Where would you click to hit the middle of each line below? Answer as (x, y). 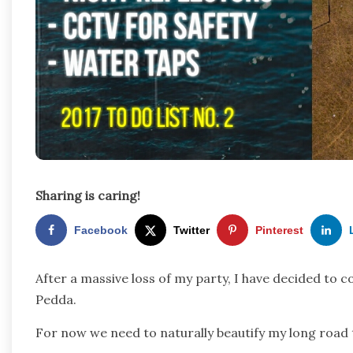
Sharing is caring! (88, 196)
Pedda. (58, 299)
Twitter (191, 230)
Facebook (101, 230)
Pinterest (279, 230)
